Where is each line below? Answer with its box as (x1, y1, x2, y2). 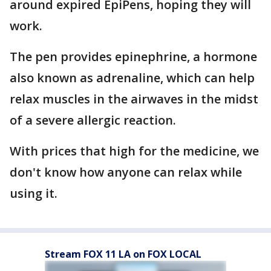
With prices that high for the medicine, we (10, 143, 259, 159)
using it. (10, 185, 57, 201)
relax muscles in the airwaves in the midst (10, 91, 258, 107)
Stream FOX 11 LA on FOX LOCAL (45, 247, 201, 261)
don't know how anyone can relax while (10, 164, 242, 180)
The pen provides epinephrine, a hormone (10, 48, 257, 65)
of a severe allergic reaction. (10, 112, 176, 128)
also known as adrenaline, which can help (10, 70, 255, 86)
